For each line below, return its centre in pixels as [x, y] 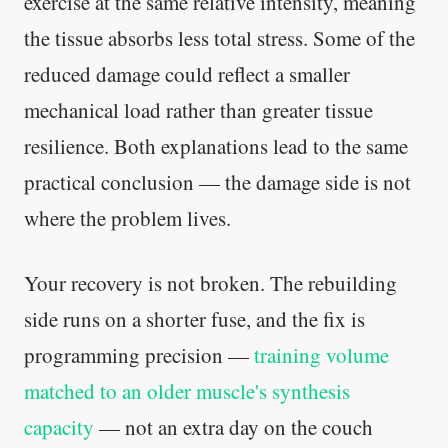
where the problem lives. [127, 217]
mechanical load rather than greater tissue [198, 109]
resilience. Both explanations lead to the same [216, 145]
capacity [59, 427]
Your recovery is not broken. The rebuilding [210, 283]
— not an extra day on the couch [233, 427]
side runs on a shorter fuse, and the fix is [194, 319]
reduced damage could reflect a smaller [187, 73]
